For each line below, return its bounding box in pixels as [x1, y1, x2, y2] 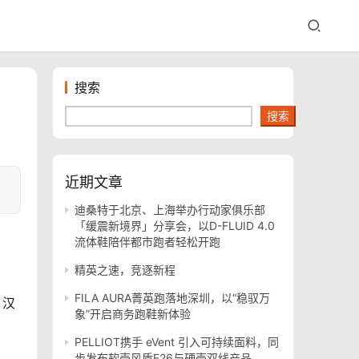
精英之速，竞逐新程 [75, 263, 175, 276]
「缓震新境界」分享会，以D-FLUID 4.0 [75, 219, 275, 232]
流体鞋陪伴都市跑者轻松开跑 [75, 235, 220, 248]
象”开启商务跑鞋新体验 [75, 307, 191, 321]
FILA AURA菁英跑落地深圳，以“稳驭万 [75, 291, 270, 305]
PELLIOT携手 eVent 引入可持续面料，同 [75, 335, 279, 349]
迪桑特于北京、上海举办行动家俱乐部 [75, 203, 265, 216]
